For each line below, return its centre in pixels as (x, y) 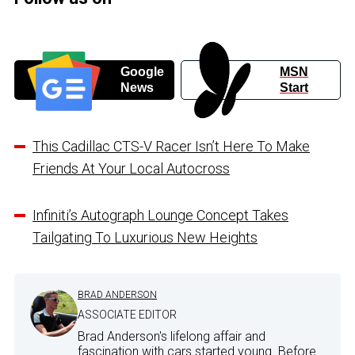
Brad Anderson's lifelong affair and (172, 337)
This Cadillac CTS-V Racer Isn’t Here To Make (171, 147)
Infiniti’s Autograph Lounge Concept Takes (160, 216)
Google (142, 72)
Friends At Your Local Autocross (131, 169)
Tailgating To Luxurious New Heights (145, 238)
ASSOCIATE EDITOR (127, 315)
